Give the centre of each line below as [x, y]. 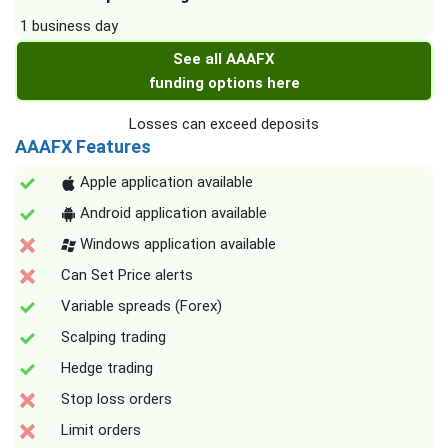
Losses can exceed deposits [224, 124]
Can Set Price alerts [127, 275]
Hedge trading [107, 368]
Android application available [171, 213]
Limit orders [101, 430]
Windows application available [176, 244]
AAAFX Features [83, 147]
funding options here [224, 83]
